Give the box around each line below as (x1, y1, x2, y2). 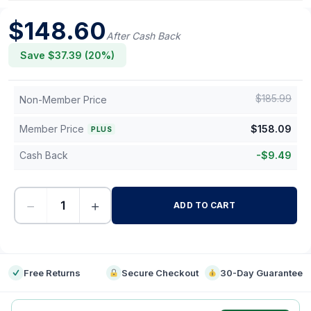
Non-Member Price (19, 94, 107, 106)
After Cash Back (106, 30, 180, 42)
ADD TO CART (174, 200, 235, 210)
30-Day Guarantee (219, 267, 303, 278)
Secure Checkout (121, 267, 199, 278)
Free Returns (24, 267, 81, 278)
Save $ (20, 49, 55, 61)
